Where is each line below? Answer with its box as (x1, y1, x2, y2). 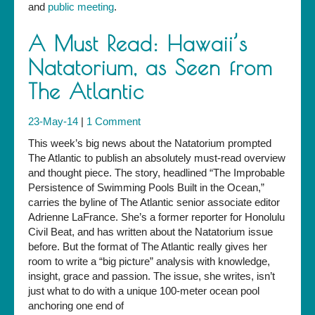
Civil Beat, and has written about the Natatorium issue (28, 226, 273, 238)
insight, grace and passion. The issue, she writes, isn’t (28, 270, 275, 283)
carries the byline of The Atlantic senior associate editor (28, 196, 280, 209)
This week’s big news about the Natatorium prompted (28, 137, 271, 150)
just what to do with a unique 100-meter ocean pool (28, 285, 259, 297)
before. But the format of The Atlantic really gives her (28, 240, 267, 253)
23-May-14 (28, 115, 81, 128)
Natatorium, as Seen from (28, 55, 273, 80)
